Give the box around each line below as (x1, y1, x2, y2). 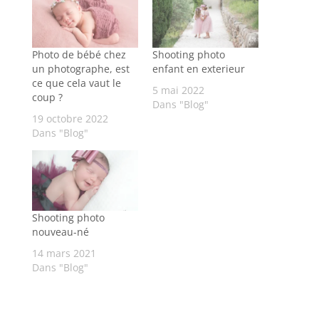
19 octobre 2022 (31, 111, 108, 125)
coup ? (31, 90, 63, 104)
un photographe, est (31, 61, 130, 75)
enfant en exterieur (152, 61, 245, 75)
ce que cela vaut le (31, 75, 121, 90)
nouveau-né (31, 225, 89, 239)
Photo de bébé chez (31, 47, 126, 61)
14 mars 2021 (31, 246, 96, 261)
